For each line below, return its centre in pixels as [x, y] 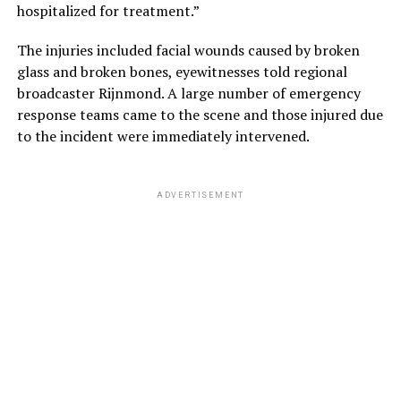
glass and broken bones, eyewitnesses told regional [182, 71]
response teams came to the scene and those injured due [200, 114]
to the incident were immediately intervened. [163, 136]
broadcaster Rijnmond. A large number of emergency [188, 93]
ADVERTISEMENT [200, 195]
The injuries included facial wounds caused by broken [188, 50]
